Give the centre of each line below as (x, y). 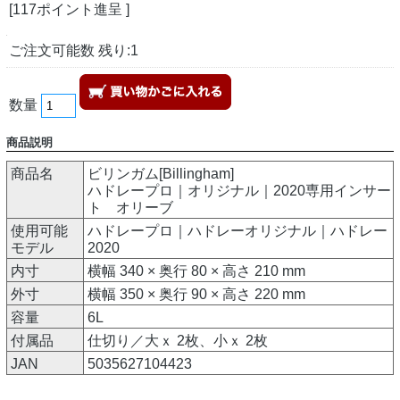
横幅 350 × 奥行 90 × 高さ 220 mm (196, 295)
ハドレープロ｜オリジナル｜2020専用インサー (239, 191)
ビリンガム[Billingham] (161, 174)
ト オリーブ (130, 208)
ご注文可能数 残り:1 (74, 50)
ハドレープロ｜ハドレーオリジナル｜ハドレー (237, 231)
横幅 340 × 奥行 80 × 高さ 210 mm (196, 271)
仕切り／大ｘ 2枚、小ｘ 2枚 (178, 341)
